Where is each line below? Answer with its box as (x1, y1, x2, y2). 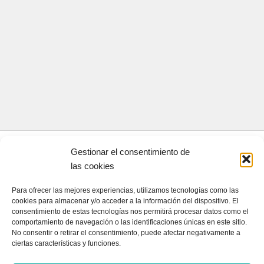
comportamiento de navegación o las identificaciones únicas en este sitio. (12, 218, 247, 226)
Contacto (19, 177, 54, 187)
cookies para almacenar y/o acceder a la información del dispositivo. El (12, 197, 239, 205)
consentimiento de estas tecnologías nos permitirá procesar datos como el (12, 207, 249, 216)
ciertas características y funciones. (12, 239, 121, 247)
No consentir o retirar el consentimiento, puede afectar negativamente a (12, 229, 240, 237)
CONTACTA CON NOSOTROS (9, 154, 123, 164)
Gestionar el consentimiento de (71, 147, 190, 157)
